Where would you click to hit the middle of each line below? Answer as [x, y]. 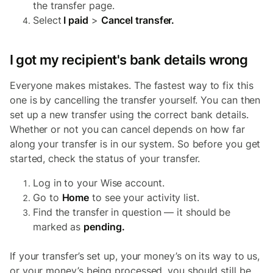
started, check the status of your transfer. [105, 158]
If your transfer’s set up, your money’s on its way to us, [135, 256]
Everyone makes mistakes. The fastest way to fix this [132, 85]
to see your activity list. [144, 197]
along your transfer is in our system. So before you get [135, 144]
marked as [58, 227]
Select [47, 20]
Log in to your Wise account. [99, 183]
